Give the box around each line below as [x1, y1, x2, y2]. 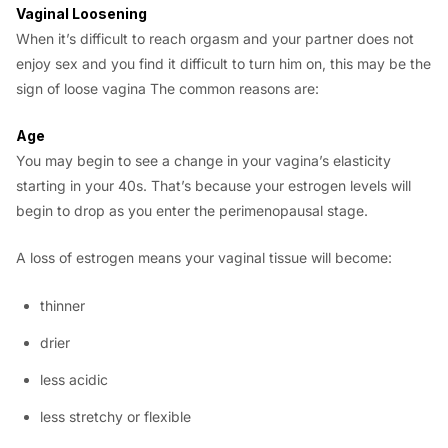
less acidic [40, 370, 108, 388]
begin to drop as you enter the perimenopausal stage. [16, 202, 368, 220]
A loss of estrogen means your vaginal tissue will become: [16, 249, 392, 267]
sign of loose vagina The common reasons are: [16, 79, 319, 97]
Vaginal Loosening [16, 4, 147, 22]
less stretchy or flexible [40, 407, 191, 425]
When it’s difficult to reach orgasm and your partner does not [16, 29, 414, 47]
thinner [40, 296, 85, 314]
